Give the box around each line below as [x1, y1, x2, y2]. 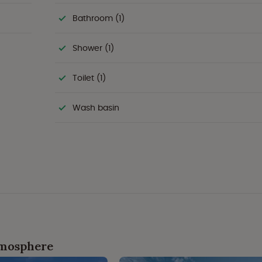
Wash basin [73, 102, 119, 113]
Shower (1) [73, 42, 114, 54]
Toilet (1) [73, 72, 106, 84]
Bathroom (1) [73, 12, 125, 24]
